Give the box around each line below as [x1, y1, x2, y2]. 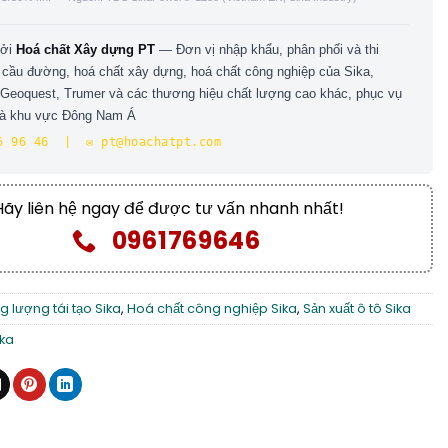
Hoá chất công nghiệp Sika [127, 300, 297, 317]
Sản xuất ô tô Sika [303, 300, 411, 317]
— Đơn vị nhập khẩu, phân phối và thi [155, 42, 379, 57]
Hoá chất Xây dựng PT [16, 42, 155, 57]
